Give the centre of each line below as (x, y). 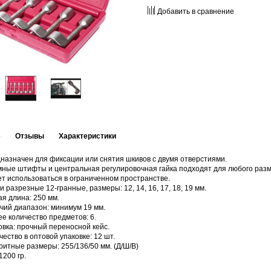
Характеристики (87, 136)
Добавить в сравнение (195, 12)
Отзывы (30, 136)
